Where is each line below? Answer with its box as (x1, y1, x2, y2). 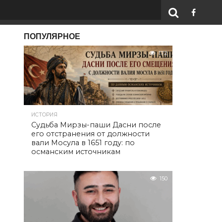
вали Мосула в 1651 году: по (31, 138, 135, 147)
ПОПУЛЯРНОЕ (24, 32, 80, 41)
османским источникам (31, 147, 120, 156)
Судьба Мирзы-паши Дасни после (31, 120, 161, 129)
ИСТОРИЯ (31, 111, 57, 118)
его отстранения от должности (31, 129, 150, 138)
